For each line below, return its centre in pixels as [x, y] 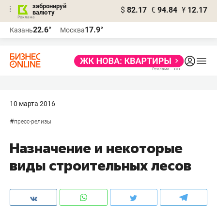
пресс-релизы [33, 122]
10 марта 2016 [32, 104]
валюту [44, 12]
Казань [21, 30]
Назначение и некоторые [96, 148]
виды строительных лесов [101, 165]
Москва [72, 30]
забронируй [49, 6]
